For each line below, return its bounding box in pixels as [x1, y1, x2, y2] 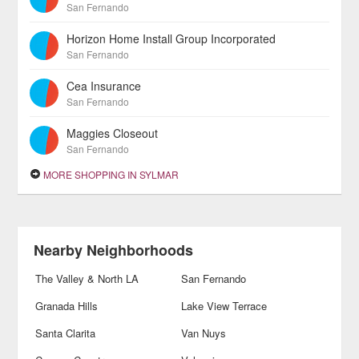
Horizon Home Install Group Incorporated [67, 30, 276, 46]
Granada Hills [35, 298, 99, 313]
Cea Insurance [67, 78, 142, 94]
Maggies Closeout [67, 125, 159, 141]
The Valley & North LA [35, 271, 139, 286]
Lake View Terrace [180, 298, 267, 313]
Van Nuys [180, 325, 226, 341]
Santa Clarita [35, 325, 96, 341]
